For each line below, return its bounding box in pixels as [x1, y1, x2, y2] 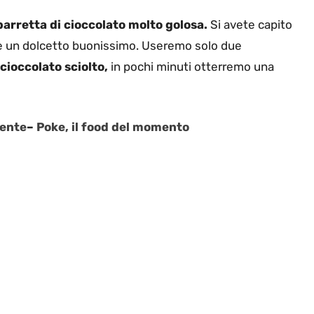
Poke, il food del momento [36, 119, 189, 134]
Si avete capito [207, 18, 292, 32]
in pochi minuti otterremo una [108, 60, 274, 74]
